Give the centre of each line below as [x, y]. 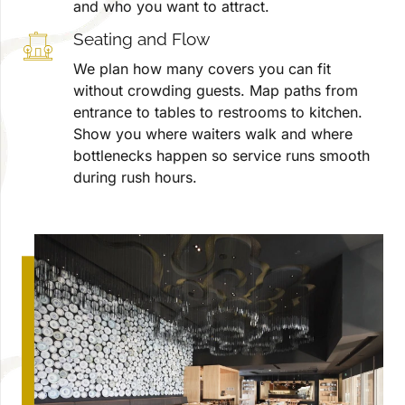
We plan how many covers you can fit [202, 69]
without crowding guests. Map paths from [215, 91]
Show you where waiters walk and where [212, 134]
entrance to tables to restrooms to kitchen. [217, 113]
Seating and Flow [141, 38]
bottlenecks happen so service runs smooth [221, 156]
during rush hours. [135, 178]
